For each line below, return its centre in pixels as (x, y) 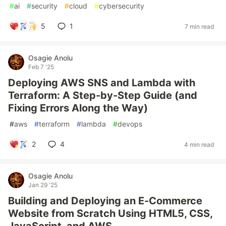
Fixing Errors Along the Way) (78, 108)
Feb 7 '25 (41, 67)
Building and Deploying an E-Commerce (105, 201)
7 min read (199, 26)
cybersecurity (122, 6)
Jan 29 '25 (43, 185)
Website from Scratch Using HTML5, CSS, (110, 213)
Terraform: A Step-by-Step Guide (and (103, 95)
